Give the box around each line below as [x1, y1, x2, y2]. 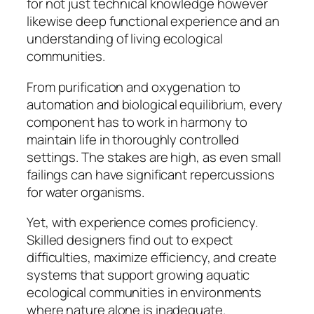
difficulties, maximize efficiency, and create [27, 248, 277, 267]
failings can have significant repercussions [27, 165, 275, 184]
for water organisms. [27, 182, 144, 201]
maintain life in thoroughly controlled [27, 130, 240, 149]
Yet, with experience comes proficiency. [27, 213, 259, 232]
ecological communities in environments [27, 283, 262, 302]
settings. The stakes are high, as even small [27, 147, 281, 166]
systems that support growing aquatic [27, 266, 250, 285]
